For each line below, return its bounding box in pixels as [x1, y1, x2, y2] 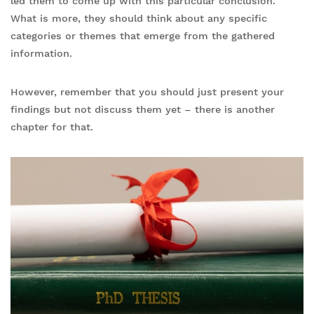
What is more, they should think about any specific [11, 12, 267, 24]
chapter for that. [11, 121, 93, 132]
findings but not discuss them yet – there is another [11, 103, 275, 115]
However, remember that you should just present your [11, 86, 284, 97]
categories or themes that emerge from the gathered [11, 29, 275, 41]
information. [11, 47, 72, 59]
